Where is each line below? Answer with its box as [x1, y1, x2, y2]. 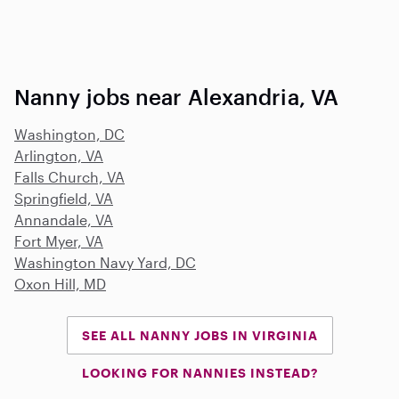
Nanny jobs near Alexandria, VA [14, 83, 338, 110]
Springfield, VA [14, 189, 113, 207]
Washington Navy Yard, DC [14, 253, 196, 271]
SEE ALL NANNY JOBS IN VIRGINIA [81, 327, 318, 343]
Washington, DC [14, 125, 125, 142]
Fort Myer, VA [14, 232, 103, 249]
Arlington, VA [14, 146, 103, 164]
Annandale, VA [14, 210, 113, 228]
